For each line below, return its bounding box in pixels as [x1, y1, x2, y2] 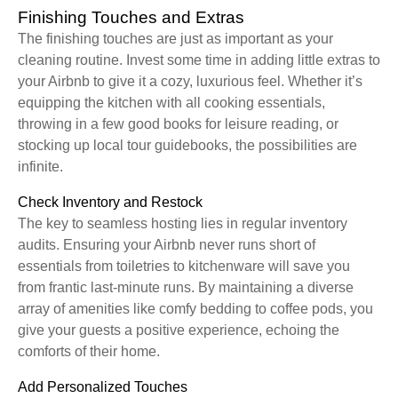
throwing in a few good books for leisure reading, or [18, 116, 338, 132]
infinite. [18, 159, 63, 175]
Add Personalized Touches [18, 379, 187, 395]
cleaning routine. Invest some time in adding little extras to [18, 52, 380, 68]
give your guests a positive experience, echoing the [18, 322, 339, 338]
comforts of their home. [18, 344, 160, 360]
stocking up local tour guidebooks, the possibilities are [18, 138, 357, 154]
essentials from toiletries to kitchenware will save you [18, 259, 350, 275]
